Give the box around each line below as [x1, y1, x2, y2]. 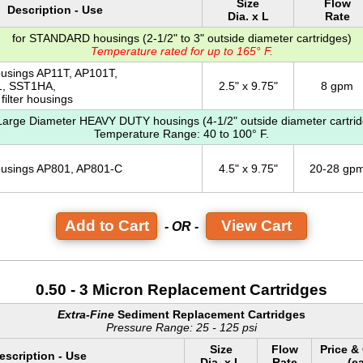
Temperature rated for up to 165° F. [90, 45, 273, 58]
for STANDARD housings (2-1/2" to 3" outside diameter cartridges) [11, 32, 352, 45]
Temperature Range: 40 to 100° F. [94, 127, 269, 141]
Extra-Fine [58, 308, 114, 322]
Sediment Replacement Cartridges [114, 308, 305, 322]
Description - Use [7, 3, 103, 17]
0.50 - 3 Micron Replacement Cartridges [36, 281, 327, 299]
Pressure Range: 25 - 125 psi [106, 321, 257, 335]
